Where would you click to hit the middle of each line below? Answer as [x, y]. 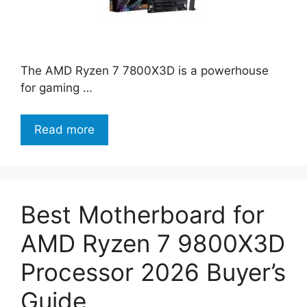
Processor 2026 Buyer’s [153, 272]
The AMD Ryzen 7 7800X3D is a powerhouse [145, 71]
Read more [64, 129]
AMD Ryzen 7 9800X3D [153, 243]
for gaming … [57, 88]
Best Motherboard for [143, 214]
